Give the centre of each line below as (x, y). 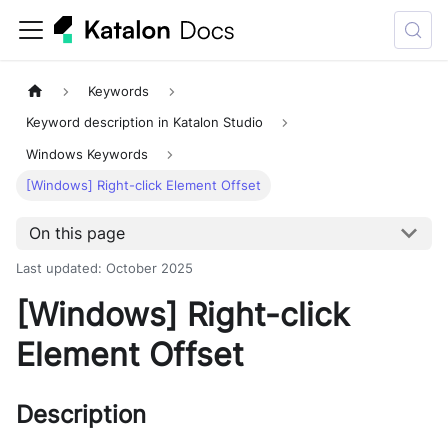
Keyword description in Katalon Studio (145, 123)
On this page (76, 233)
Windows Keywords (87, 154)
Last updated (57, 268)
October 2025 (149, 268)
